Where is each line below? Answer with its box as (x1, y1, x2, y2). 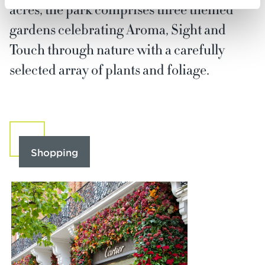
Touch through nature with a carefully (9, 40, 225, 59)
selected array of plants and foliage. (9, 60, 209, 79)
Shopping (31, 146, 78, 158)
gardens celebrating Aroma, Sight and (9, 20, 226, 39)
